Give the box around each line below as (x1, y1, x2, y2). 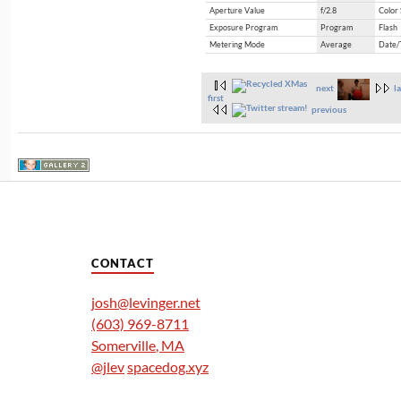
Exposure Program (209, 22, 277, 32)
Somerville (91, 336, 156, 354)
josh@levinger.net (91, 293, 200, 311)
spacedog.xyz (127, 357, 209, 375)
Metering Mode (209, 39, 265, 49)
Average (320, 39, 352, 49)
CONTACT (91, 256, 154, 270)
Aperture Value (209, 5, 265, 15)
